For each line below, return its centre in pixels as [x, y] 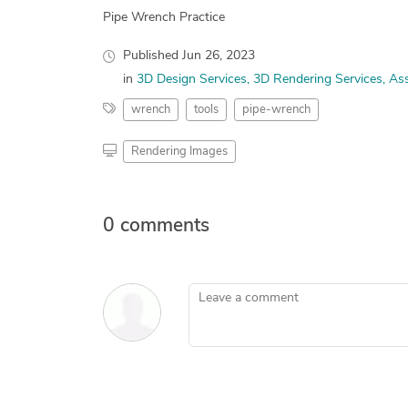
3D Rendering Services [317, 79]
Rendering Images [179, 151]
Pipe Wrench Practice [163, 17]
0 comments [156, 226]
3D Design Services [191, 79]
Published [152, 56]
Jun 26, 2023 [218, 56]
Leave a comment [237, 291]
